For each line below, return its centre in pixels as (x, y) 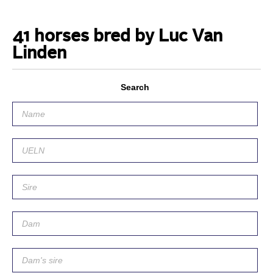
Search (135, 87)
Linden (39, 54)
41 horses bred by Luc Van (117, 37)
